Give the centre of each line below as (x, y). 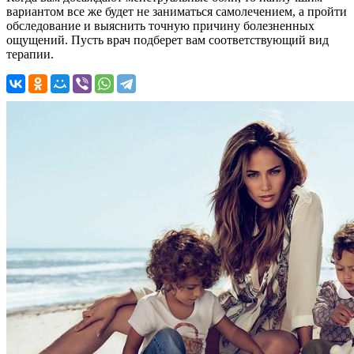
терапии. (30, 54)
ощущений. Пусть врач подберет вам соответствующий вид (168, 40)
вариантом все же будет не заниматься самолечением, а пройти (177, 11)
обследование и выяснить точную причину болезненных (160, 25)
